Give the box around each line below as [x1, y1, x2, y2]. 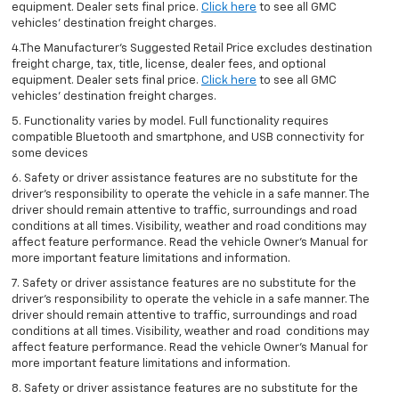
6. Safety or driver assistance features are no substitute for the [12, 173, 358, 185]
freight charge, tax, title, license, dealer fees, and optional [12, 59, 326, 71]
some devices [12, 148, 88, 160]
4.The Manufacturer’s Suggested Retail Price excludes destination [12, 43, 372, 55]
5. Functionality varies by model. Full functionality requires [12, 116, 329, 128]
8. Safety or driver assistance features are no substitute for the [12, 383, 358, 395]
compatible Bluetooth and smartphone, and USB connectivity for [12, 132, 364, 144]
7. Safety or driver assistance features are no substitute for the [12, 278, 356, 290]
